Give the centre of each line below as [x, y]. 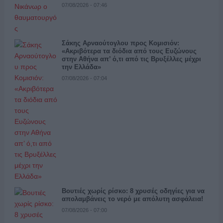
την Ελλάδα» [81, 67]
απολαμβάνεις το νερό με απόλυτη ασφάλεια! [132, 199]
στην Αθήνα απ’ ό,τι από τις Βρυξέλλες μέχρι [131, 59]
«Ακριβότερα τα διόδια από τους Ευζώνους [129, 51]
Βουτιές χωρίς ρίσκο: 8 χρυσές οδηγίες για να [133, 191]
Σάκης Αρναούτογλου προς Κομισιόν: [120, 43]
